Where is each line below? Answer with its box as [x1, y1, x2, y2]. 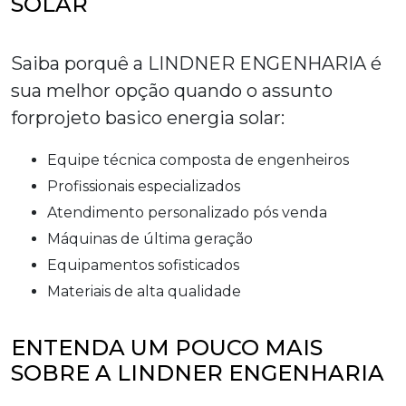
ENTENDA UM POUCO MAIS [11, 334, 323, 362]
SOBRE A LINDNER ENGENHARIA [11, 360, 384, 387]
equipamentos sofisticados [57, 256, 239, 275]
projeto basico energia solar [35, 107, 281, 130]
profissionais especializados [58, 178, 240, 196]
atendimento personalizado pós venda [57, 204, 327, 222]
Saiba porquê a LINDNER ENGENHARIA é [11, 53, 382, 75]
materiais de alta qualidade [61, 283, 241, 301]
